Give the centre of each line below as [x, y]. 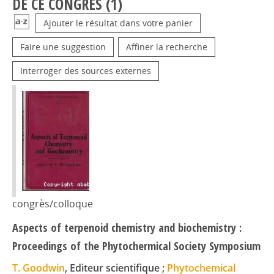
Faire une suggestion [63, 47]
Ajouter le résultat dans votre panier [118, 23]
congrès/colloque [53, 204]
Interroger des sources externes [86, 71]
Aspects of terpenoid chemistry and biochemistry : [127, 228]
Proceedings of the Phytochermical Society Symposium [136, 246]
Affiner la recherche [167, 47]
